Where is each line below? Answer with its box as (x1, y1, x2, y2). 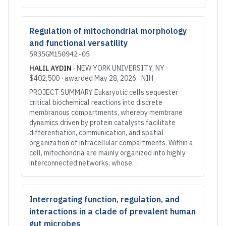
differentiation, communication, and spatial (29, 128, 164, 137)
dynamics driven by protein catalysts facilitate (29, 118, 176, 127)
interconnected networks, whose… (29, 158, 138, 167)
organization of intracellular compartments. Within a (29, 138, 193, 147)
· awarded (60, 74, 94, 83)
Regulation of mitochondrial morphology (29, 26, 187, 36)
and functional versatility (29, 38, 128, 48)
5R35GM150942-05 (29, 50, 90, 58)
